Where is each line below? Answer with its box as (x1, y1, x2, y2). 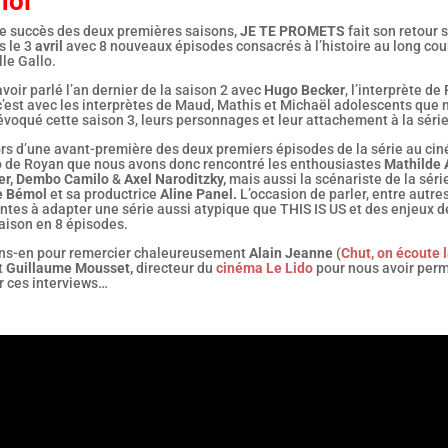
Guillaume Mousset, (5, 260, 133, 277)
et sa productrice (46, 186, 160, 203)
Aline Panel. (159, 186, 237, 203)
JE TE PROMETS (239, 23, 345, 40)
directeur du (132, 260, 213, 277)
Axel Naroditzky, (123, 171, 226, 188)
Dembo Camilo (15, 171, 109, 188)
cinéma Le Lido (215, 260, 313, 277)
